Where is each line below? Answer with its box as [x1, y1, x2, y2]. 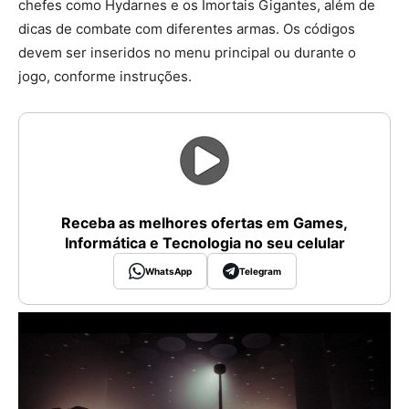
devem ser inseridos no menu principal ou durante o [18, 44, 356, 62]
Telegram [238, 265, 281, 277]
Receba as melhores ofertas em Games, [61, 214, 348, 233]
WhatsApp [144, 265, 192, 277]
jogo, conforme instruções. [18, 68, 192, 86]
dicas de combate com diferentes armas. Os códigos [18, 20, 355, 38]
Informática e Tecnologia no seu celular [64, 234, 345, 253]
